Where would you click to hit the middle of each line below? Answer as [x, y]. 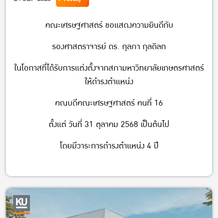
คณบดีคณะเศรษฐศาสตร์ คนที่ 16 [109, 103]
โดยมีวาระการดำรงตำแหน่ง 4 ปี [109, 145]
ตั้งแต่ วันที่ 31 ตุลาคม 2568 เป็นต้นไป [109, 124]
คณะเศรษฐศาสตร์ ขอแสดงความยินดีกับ [109, 25]
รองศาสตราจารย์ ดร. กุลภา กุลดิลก [109, 46]
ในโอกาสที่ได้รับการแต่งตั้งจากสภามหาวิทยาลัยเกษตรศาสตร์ [109, 68]
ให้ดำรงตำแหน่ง [109, 81]
